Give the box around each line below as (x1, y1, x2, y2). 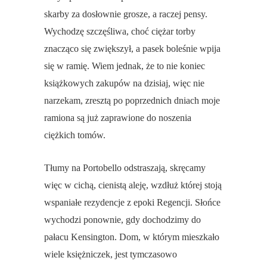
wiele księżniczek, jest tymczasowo (44, 249, 177, 260)
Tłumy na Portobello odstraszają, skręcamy (44, 163, 206, 173)
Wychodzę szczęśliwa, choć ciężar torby (44, 26, 195, 37)
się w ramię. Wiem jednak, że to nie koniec (44, 61, 205, 72)
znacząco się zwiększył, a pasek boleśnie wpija (44, 44, 221, 54)
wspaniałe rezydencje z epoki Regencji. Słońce (44, 197, 221, 208)
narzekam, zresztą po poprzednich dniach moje (44, 95, 220, 106)
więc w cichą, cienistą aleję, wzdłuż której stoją (44, 180, 222, 191)
